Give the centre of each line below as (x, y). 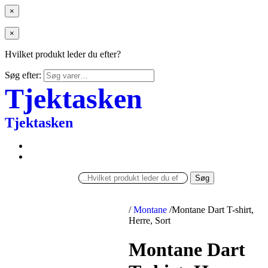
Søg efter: (23, 75)
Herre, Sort (150, 220)
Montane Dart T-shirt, (213, 210)
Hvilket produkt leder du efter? (63, 54)
